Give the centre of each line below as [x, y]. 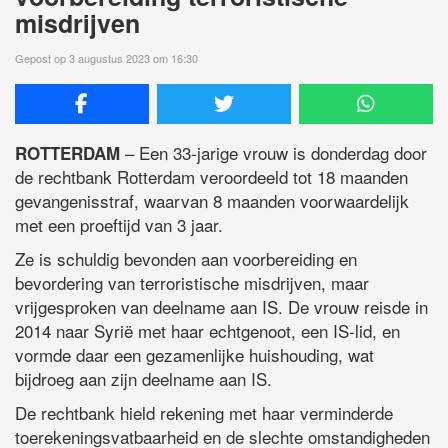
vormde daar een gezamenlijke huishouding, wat [194, 355]
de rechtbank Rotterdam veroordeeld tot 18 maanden [211, 177]
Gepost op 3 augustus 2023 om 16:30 [106, 58]
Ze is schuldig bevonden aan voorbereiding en [186, 259]
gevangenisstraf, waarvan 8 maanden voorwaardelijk [212, 201]
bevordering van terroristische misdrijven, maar [192, 283]
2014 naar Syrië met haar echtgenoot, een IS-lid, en [207, 331]
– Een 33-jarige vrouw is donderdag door [273, 153]
